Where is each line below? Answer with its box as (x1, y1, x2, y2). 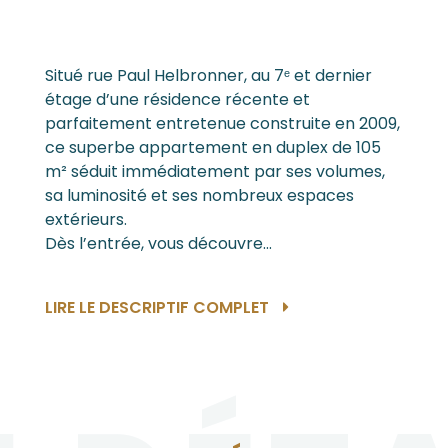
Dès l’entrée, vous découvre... (44, 232, 272, 255)
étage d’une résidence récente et (44, 88, 310, 111)
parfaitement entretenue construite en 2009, (44, 112, 400, 135)
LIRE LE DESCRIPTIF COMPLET (44, 296, 273, 319)
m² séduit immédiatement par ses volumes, (44, 160, 385, 183)
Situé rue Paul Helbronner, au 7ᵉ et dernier (44, 64, 372, 87)
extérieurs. (44, 208, 127, 231)
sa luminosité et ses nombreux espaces (44, 184, 354, 207)
